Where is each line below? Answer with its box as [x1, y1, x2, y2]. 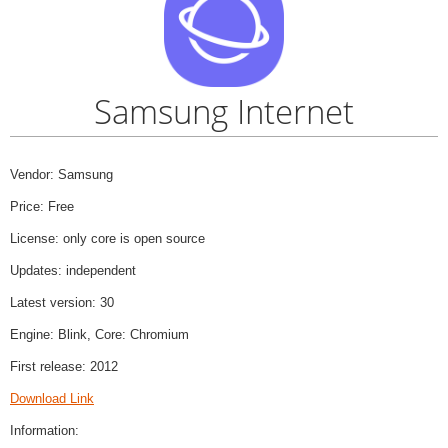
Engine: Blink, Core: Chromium [10, 326, 189, 342]
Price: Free [10, 198, 74, 214]
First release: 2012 [10, 358, 118, 374]
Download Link [10, 390, 94, 406]
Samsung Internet [94, 89, 354, 135]
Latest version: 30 [10, 294, 114, 310]
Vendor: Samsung [10, 166, 113, 182]
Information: [10, 422, 79, 438]
